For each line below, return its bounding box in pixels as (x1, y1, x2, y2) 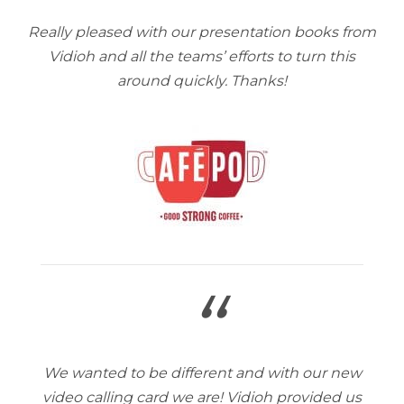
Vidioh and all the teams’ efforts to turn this (49, 47, 355, 65)
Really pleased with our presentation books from (28, 23, 376, 41)
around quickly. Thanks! (117, 71, 287, 89)
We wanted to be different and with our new (42, 363, 362, 381)
